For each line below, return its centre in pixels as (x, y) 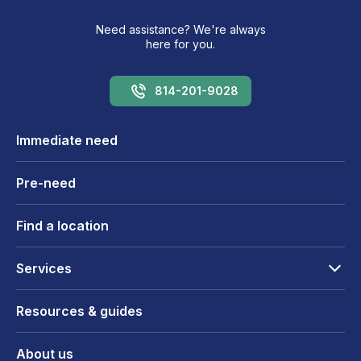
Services (44, 269)
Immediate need (67, 141)
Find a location (62, 226)
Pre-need (46, 183)
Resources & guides (79, 311)
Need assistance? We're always (180, 29)
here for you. (180, 44)
